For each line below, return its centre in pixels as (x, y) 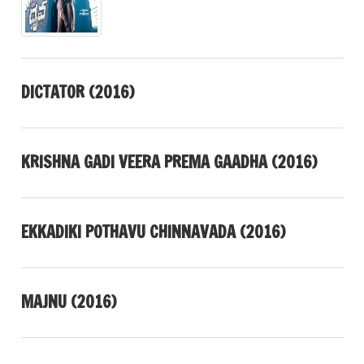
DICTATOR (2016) (77, 93)
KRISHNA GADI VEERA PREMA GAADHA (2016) (169, 162)
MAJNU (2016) (68, 302)
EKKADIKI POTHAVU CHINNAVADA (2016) (153, 232)
